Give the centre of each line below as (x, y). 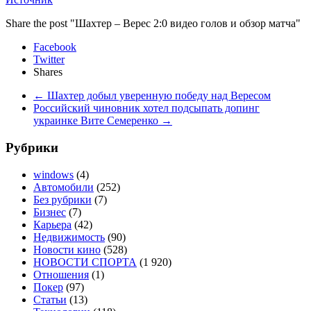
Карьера (52, 224)
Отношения (61, 274)
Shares (48, 72)
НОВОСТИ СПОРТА (85, 262)
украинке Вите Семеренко (97, 121)
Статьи (50, 299)
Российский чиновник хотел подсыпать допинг (146, 108)
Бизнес (50, 212)
